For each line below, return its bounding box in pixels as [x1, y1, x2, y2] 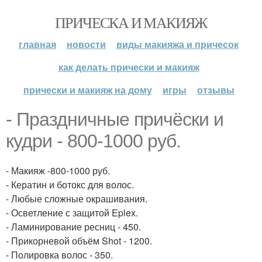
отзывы [196, 83, 235, 96]
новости [67, 37, 106, 51]
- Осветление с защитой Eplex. [6, 206, 138, 219]
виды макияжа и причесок [116, 37, 239, 51]
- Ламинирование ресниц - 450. [6, 220, 141, 233]
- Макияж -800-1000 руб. [6, 164, 110, 177]
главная [19, 37, 56, 51]
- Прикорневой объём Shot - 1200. [6, 234, 152, 247]
